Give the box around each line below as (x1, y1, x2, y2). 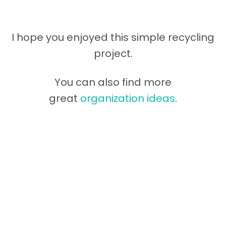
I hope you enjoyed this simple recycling (12, 30, 214, 44)
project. (93, 46, 133, 61)
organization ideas (80, 91, 175, 105)
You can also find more (54, 75, 172, 89)
